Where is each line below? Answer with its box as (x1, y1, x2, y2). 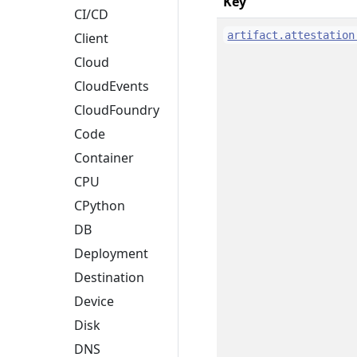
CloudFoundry (74, 101, 159, 120)
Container (74, 149, 134, 167)
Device (74, 292, 114, 311)
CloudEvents (74, 77, 149, 96)
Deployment (74, 245, 148, 263)
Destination (74, 269, 144, 287)
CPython (74, 197, 125, 215)
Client (74, 29, 108, 48)
